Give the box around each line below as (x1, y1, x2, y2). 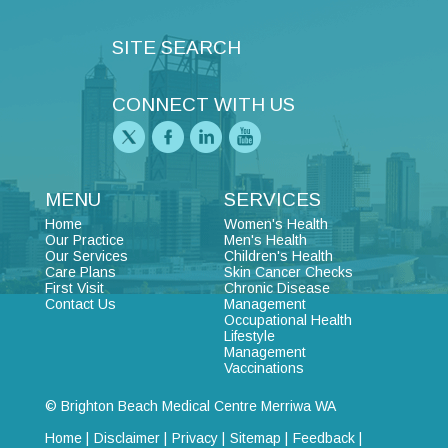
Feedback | (292, 429, 362, 446)
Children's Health (223, 247, 333, 264)
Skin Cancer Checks (223, 263, 353, 280)
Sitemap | (229, 429, 288, 446)
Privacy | (171, 429, 225, 446)
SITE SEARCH (112, 37, 241, 59)
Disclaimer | (93, 429, 167, 446)
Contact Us (44, 295, 116, 312)
